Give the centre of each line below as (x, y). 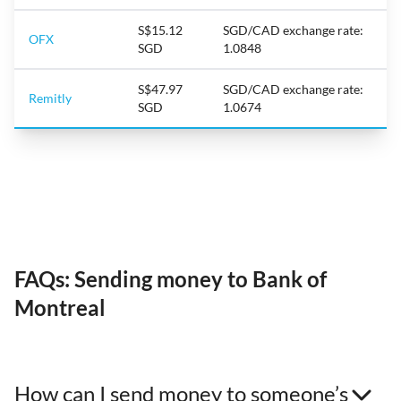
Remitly (50, 98)
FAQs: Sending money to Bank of (171, 278)
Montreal (60, 307)
